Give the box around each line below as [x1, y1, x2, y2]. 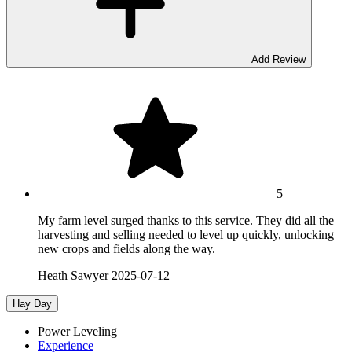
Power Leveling [38, 324, 117, 339]
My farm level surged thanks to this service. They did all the [38, 214, 334, 228]
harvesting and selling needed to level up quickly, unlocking [38, 228, 334, 242]
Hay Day [13, 298, 52, 310]
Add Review [251, 53, 306, 66]
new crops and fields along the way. [38, 242, 215, 256]
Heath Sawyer [38, 269, 108, 283]
